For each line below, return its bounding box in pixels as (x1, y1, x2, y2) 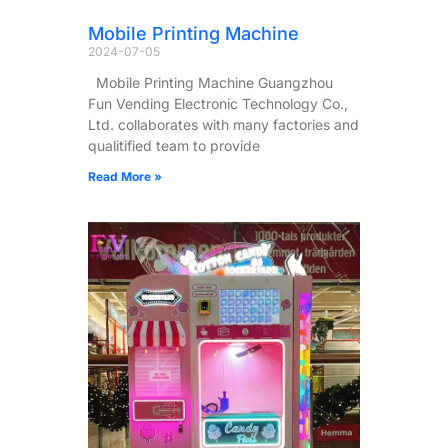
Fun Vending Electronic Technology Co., (88, 94, 348, 112)
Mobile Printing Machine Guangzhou (88, 73, 333, 91)
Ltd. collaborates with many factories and (88, 115, 359, 133)
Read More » (88, 168, 162, 184)
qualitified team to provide (88, 136, 260, 154)
